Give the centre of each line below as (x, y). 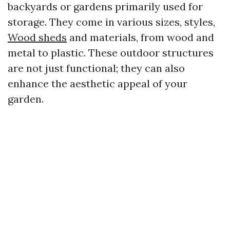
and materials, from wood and (140, 37)
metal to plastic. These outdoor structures (111, 53)
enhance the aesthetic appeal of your (98, 83)
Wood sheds (37, 37)
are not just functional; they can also (96, 68)
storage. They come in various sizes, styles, (111, 22)
